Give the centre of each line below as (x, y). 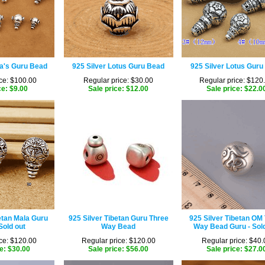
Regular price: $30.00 (118, 80)
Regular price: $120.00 (118, 241)
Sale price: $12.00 (118, 89)
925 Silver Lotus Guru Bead (118, 66)
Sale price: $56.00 (118, 249)
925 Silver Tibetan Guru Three (118, 218)
